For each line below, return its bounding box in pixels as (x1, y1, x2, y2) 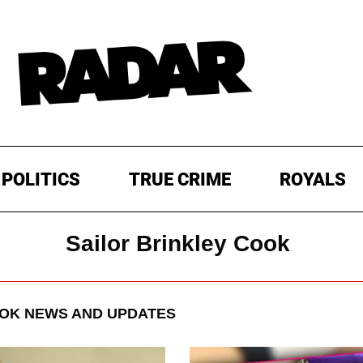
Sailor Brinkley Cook (65, 231, 290, 257)
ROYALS (279, 169, 346, 190)
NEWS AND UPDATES (20, 305, 176, 322)
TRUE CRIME (128, 169, 231, 190)
